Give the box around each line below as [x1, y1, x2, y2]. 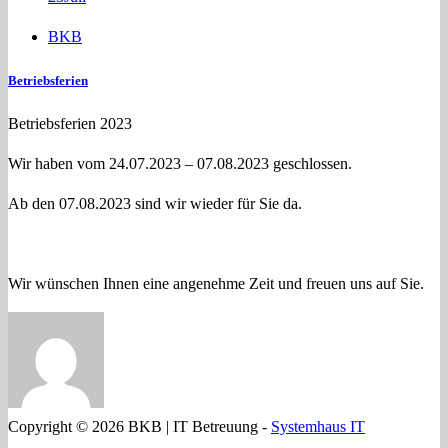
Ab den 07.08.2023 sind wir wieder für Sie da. [8, 195, 302, 213]
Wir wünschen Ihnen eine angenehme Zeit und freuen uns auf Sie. [8, 275, 424, 293]
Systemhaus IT [271, 418, 365, 436]
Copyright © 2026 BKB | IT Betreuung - [8, 418, 271, 436]
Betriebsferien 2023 [8, 115, 132, 133]
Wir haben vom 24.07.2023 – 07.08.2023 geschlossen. [8, 155, 352, 173]
